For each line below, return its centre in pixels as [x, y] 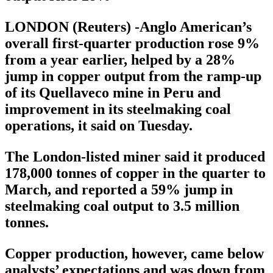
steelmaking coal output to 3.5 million [122, 206]
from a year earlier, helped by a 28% [120, 60]
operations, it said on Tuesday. [99, 126]
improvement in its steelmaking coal [118, 109]
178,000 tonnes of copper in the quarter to [135, 173]
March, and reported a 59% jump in [119, 190]
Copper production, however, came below [134, 254]
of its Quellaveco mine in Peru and [113, 93]
